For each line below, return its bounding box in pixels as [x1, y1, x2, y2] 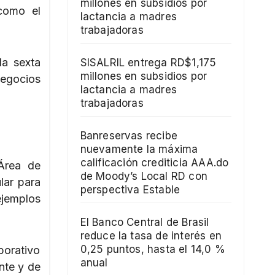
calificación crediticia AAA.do [80, 157, 229, 169]
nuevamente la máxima [80, 143, 198, 156]
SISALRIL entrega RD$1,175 [80, 56, 217, 69]
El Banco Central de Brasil [80, 216, 209, 229]
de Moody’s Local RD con [80, 170, 208, 183]
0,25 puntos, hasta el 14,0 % [80, 243, 226, 256]
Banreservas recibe [80, 130, 178, 142]
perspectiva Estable [80, 184, 180, 196]
